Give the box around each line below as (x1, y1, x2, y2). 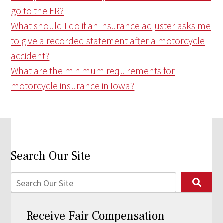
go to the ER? (11, 4, 64, 17)
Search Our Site (11, 148, 91, 164)
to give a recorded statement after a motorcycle (11, 34, 205, 47)
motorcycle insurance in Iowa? (11, 79, 135, 92)
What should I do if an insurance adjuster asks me (11, 19, 211, 32)
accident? (11, 49, 50, 62)
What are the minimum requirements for (11, 64, 175, 77)
